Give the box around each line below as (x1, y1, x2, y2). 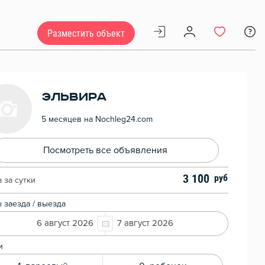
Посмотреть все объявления (43, 146, 167, 156)
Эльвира (41, 89, 107, 104)
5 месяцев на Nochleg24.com (41, 115, 153, 124)
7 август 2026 (117, 219, 173, 228)
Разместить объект (47, 27, 125, 39)
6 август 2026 (37, 219, 93, 228)
